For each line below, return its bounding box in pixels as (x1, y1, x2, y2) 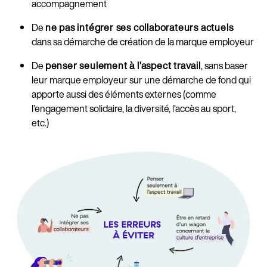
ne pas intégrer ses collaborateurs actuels (45, 20, 234, 35)
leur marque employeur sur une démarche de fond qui (31, 73, 251, 88)
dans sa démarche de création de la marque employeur (31, 35, 254, 49)
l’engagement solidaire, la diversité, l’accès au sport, (31, 101, 236, 116)
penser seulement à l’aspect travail (45, 58, 201, 73)
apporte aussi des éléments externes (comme (31, 87, 216, 102)
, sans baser (200, 58, 248, 73)
